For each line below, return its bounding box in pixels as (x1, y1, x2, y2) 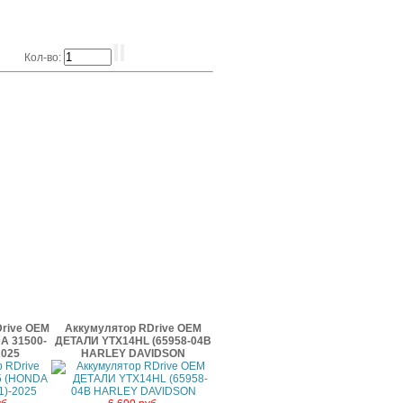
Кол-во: (24, 50, 64, 64)
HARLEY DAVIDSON (81, 347, 185, 360)
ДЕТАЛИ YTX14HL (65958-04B (55, 335, 211, 347)
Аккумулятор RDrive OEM (65, 322, 201, 335)
